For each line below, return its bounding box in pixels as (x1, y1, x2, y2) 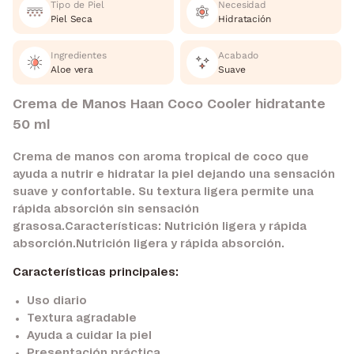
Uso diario (26, 295, 87, 307)
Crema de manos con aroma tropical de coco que (13, 151, 309, 163)
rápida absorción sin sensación (13, 203, 199, 215)
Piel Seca (51, 13, 93, 25)
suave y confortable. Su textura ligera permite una (13, 186, 314, 198)
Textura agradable (26, 312, 137, 324)
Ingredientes (51, 50, 107, 62)
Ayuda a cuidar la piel (26, 330, 152, 341)
